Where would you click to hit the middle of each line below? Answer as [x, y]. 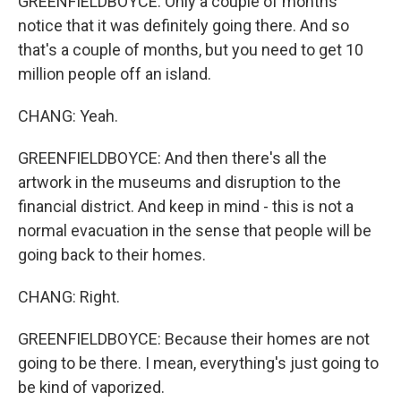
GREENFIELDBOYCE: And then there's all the [172, 158]
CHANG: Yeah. [68, 116]
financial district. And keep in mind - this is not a [186, 207]
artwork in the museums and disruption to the [179, 183]
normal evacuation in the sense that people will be [195, 231]
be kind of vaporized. [91, 388]
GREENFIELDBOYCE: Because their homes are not [194, 339]
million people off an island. [115, 74]
